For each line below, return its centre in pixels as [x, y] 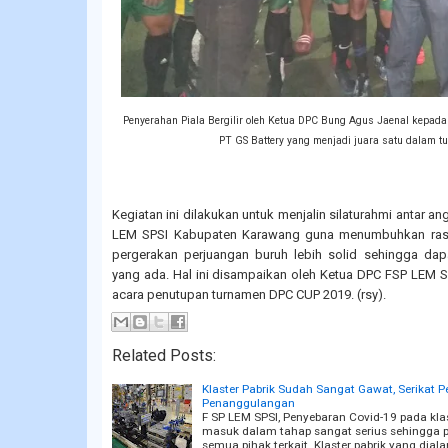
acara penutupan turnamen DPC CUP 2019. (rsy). [249, 294]
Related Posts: [164, 355]
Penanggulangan [248, 402]
